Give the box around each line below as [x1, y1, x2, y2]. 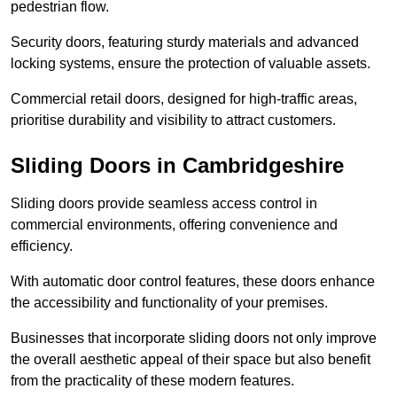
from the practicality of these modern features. [11, 373, 298, 389]
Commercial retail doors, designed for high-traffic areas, [11, 91, 357, 107]
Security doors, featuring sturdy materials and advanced [11, 35, 359, 51]
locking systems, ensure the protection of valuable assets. [11, 56, 374, 72]
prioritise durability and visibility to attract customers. [11, 113, 336, 128]
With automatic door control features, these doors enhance [11, 274, 375, 290]
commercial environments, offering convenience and [11, 217, 338, 233]
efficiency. [11, 238, 76, 254]
